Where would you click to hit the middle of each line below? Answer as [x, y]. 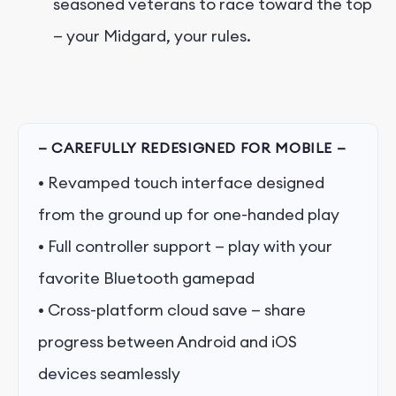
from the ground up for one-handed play [189, 214]
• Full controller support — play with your [185, 246]
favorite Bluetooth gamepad [146, 278]
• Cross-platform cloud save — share [172, 309]
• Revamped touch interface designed [181, 182]
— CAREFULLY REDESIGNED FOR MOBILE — [192, 147]
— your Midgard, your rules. [152, 35]
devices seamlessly [109, 373]
